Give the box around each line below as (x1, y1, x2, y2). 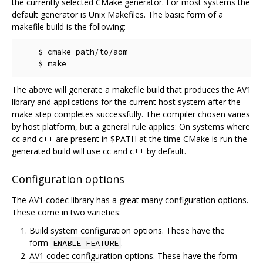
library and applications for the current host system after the (12, 96, 241, 108)
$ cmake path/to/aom (19, 47, 127, 58)
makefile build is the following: (12, 21, 126, 33)
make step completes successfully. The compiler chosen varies (12, 109, 250, 120)
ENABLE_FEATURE (53, 237, 119, 248)
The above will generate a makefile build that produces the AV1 (12, 84, 251, 96)
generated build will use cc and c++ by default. (12, 146, 186, 157)
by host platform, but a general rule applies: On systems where (12, 121, 250, 133)
